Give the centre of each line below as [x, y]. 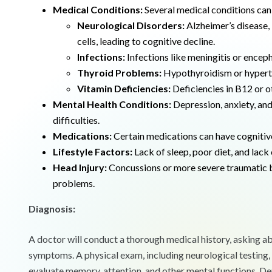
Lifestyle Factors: [93, 152]
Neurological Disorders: [131, 25]
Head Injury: [80, 168]
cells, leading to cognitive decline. [146, 41]
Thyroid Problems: [119, 73]
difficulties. [76, 120]
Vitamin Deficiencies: [124, 89]
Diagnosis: [52, 209]
